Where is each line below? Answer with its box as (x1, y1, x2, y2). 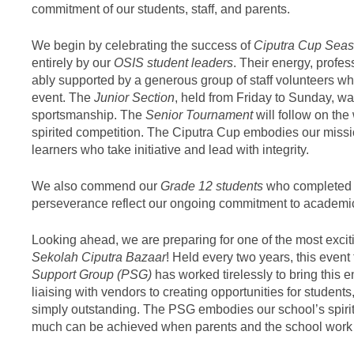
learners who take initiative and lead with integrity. (32, 142, 309, 156)
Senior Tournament (145, 107, 253, 122)
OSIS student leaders (114, 55, 233, 70)
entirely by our (32, 55, 114, 70)
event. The (32, 90, 94, 104)
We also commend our (32, 179, 160, 193)
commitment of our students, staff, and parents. (32, 2, 290, 16)
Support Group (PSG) (32, 267, 152, 281)
